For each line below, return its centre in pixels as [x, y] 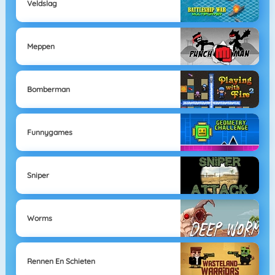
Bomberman [48, 89]
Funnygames [49, 132]
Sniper [38, 175]
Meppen [41, 46]
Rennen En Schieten [61, 261]
